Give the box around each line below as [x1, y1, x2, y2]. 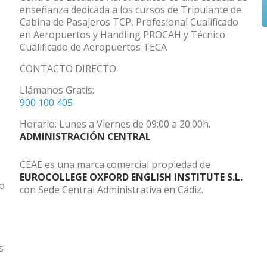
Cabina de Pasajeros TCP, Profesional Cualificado [19, 15, 238, 29]
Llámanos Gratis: [19, 83, 94, 97]
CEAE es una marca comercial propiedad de [19, 158, 210, 171]
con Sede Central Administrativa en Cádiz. [19, 183, 203, 196]
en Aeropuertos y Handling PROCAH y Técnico [19, 28, 225, 41]
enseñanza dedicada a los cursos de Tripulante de [19, 3, 241, 16]
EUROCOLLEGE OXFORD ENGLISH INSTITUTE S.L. [19, 170, 243, 184]
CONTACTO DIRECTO [19, 62, 116, 75]
